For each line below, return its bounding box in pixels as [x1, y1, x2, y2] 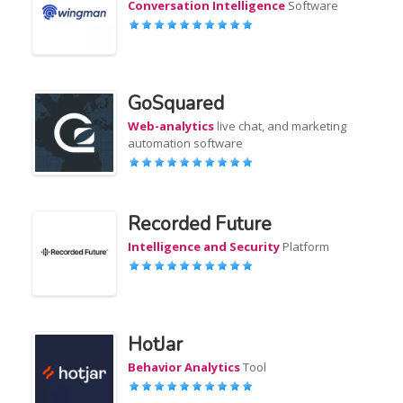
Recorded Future [128, 211, 273, 237]
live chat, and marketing [214, 118, 347, 134]
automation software [128, 135, 244, 151]
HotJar [128, 332, 184, 357]
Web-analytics [128, 118, 215, 134]
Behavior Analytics [128, 359, 241, 375]
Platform [280, 238, 330, 255]
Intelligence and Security [128, 238, 281, 255]
